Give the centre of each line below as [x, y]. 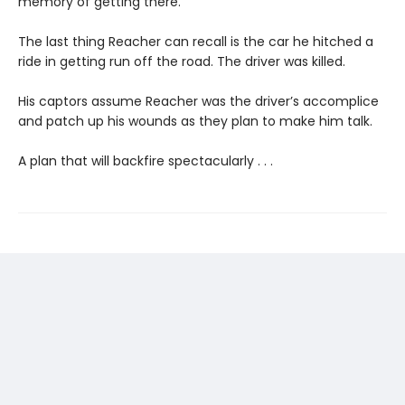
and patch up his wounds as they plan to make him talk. [195, 122]
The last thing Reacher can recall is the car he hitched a [196, 42]
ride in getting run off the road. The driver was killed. [182, 62]
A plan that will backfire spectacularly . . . [146, 161]
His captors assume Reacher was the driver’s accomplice [198, 102]
